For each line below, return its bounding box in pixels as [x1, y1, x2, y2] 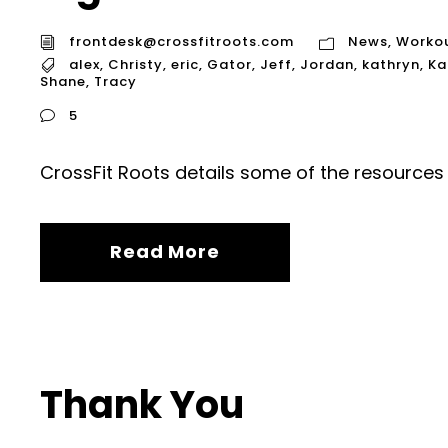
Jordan [300, 55, 354, 75]
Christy [108, 55, 163, 75]
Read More [110, 238, 220, 264]
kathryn [362, 55, 420, 75]
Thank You [40, 377, 244, 431]
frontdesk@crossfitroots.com [69, 32, 294, 52]
